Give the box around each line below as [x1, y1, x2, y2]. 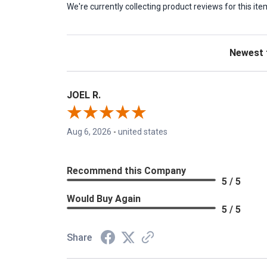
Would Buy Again [67, 193, 141, 205]
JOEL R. [67, 89, 101, 101]
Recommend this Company [67, 165, 186, 177]
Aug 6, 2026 [67, 127, 111, 137]
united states [118, 127, 167, 137]
